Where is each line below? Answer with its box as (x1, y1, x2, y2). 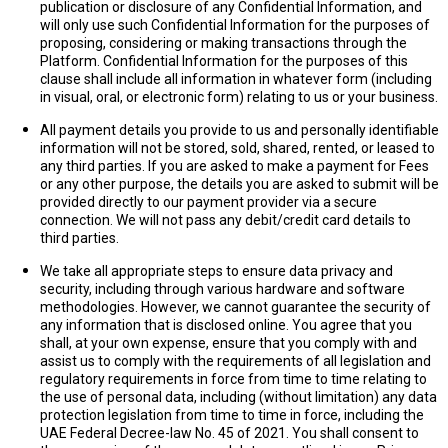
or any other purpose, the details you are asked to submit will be (40, 176, 439, 192)
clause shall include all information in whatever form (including (40, 71, 432, 87)
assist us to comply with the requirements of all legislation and (40, 353, 431, 369)
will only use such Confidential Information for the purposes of (40, 17, 430, 33)
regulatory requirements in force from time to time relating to (40, 371, 427, 387)
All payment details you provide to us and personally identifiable (40, 122, 439, 138)
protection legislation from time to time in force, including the (40, 407, 424, 423)
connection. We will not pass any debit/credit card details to (40, 212, 411, 228)
